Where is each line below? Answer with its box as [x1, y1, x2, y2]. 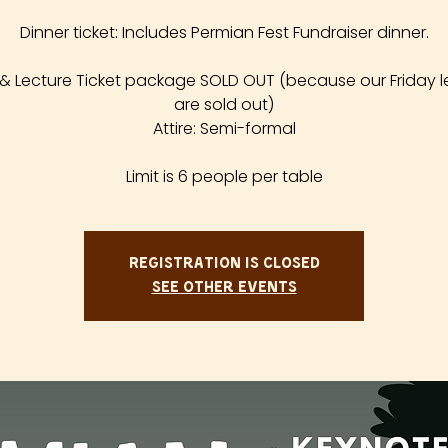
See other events [151, 280, 297, 297]
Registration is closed [128, 256, 320, 273]
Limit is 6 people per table [125, 165, 323, 189]
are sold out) [174, 93, 274, 117]
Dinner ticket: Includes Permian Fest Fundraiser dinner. [19, 21, 429, 45]
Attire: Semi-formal [152, 117, 296, 141]
